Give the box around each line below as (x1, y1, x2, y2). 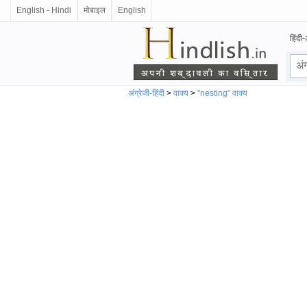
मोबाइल (84, 5, 106, 15)
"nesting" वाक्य (197, 88, 247, 98)
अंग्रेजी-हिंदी (128, 88, 164, 98)
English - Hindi (16, 5, 71, 15)
